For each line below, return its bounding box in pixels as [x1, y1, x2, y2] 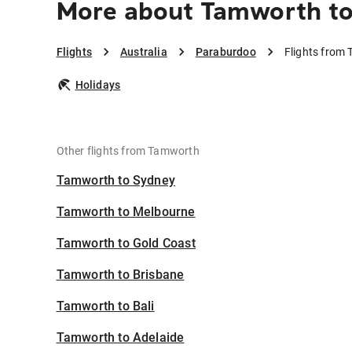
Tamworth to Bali [56, 299, 155, 314]
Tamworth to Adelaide [56, 330, 185, 346]
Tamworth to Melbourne [56, 204, 196, 220]
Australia [119, 46, 167, 59]
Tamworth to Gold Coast [56, 236, 196, 251]
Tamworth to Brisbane [56, 267, 185, 283]
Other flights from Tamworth [56, 145, 200, 158]
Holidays [75, 79, 121, 92]
